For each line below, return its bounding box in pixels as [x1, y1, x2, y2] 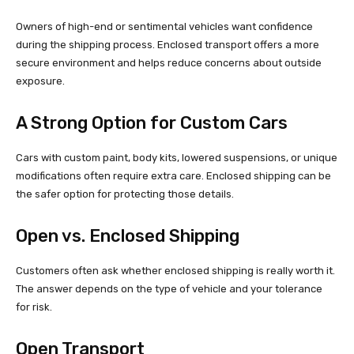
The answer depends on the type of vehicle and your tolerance [16, 283, 322, 296]
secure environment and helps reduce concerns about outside [16, 57, 322, 70]
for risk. [16, 301, 52, 314]
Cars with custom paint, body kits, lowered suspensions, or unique [16, 152, 337, 164]
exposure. [16, 75, 65, 88]
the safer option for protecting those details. [16, 188, 234, 201]
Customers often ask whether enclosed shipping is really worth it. [16, 265, 335, 277]
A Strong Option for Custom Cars [16, 112, 288, 134]
